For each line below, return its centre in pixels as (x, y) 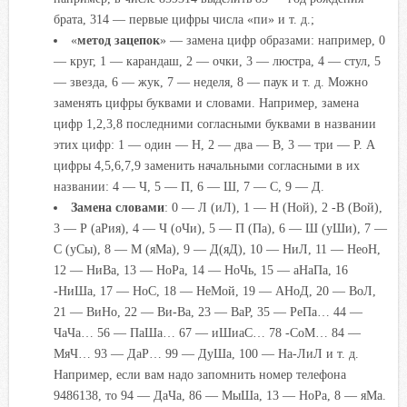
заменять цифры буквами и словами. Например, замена (206, 102)
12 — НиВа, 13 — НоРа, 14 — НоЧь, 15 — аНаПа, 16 (200, 269)
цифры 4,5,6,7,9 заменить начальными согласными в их (206, 165)
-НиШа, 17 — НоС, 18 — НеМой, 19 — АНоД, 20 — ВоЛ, (214, 290)
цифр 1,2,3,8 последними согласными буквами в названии (214, 123)
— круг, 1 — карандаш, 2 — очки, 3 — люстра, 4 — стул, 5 (217, 60)
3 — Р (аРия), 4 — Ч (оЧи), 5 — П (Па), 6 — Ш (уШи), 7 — (220, 228)
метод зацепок (119, 40)
